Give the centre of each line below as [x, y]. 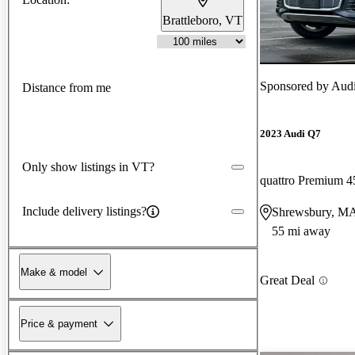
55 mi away [301, 231]
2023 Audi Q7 [290, 134]
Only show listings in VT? [88, 166]
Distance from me [67, 88]
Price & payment [59, 323]
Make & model [54, 272]
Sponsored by [296, 86]
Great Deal [287, 281]
